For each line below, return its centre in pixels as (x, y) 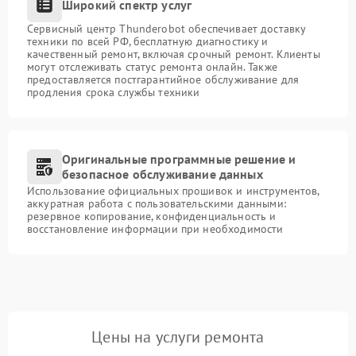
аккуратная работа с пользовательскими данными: (157, 204)
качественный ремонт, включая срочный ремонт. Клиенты (174, 54)
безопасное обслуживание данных (163, 174)
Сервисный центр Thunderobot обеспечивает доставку (166, 29)
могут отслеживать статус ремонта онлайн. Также (152, 67)
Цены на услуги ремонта (178, 337)
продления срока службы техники (114, 93)
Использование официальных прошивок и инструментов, (173, 191)
